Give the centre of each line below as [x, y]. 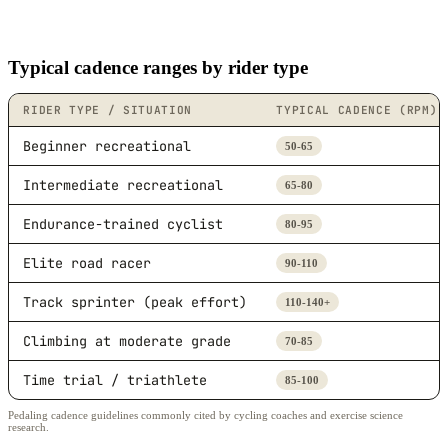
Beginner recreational [107, 145]
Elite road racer [87, 262]
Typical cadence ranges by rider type [158, 68]
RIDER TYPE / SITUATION [108, 109]
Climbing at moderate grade [127, 340]
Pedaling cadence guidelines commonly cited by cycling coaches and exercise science [205, 415]
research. [28, 427]
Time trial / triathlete [115, 379]
